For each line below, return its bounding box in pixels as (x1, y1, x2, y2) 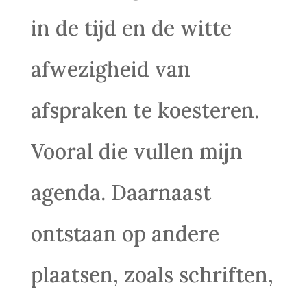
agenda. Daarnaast (30, 180, 211, 206)
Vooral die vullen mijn (30, 138, 243, 164)
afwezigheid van (30, 56, 191, 82)
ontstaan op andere (30, 221, 219, 247)
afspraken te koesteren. (30, 97, 259, 123)
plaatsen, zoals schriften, (30, 262, 273, 288)
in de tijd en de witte (30, 15, 232, 41)
